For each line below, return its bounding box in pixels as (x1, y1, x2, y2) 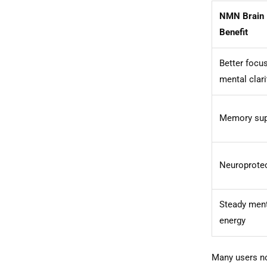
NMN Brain (219, 11, 264, 22)
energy (219, 215, 246, 226)
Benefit (219, 27, 248, 38)
